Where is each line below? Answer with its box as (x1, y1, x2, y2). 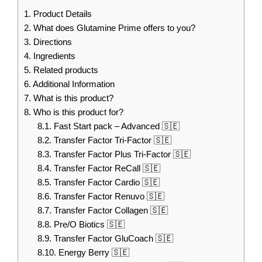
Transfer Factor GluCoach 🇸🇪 (51, 233, 173, 244)
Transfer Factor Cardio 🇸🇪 (51, 177, 160, 188)
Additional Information (31, 79, 115, 89)
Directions (31, 37, 72, 47)
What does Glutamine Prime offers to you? (31, 23, 195, 33)
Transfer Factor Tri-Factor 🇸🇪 (51, 135, 171, 146)
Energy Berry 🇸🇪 (56, 247, 129, 258)
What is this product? (31, 93, 113, 104)
